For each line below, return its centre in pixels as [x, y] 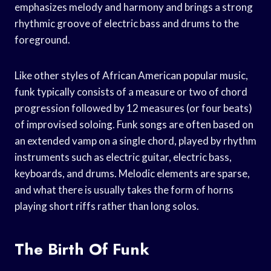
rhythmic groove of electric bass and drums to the [127, 23]
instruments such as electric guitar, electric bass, [123, 157]
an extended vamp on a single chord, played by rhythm [135, 140]
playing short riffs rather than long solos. [107, 206]
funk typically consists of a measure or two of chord [131, 91]
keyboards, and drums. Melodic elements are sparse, [132, 173]
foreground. [42, 39]
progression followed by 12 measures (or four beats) [133, 108]
